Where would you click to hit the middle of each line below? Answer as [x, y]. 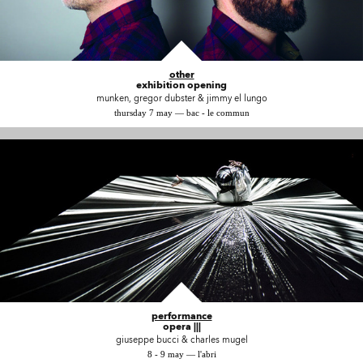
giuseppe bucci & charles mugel [181, 340]
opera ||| [181, 327]
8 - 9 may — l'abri [181, 354]
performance [181, 316]
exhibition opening [181, 84]
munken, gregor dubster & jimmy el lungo [181, 98]
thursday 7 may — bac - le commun [181, 112]
